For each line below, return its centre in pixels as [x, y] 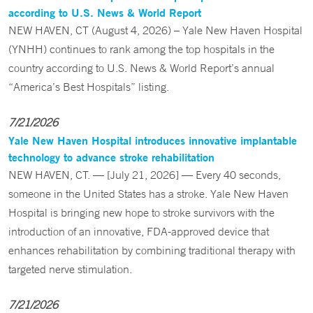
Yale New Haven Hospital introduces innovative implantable [153, 140]
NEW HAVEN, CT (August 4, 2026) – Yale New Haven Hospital [155, 30]
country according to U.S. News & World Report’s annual [141, 68]
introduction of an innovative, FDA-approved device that [139, 231]
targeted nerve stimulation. [70, 269]
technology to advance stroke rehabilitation [111, 157]
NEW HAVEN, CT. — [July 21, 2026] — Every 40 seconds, [145, 175]
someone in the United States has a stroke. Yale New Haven [148, 194]
